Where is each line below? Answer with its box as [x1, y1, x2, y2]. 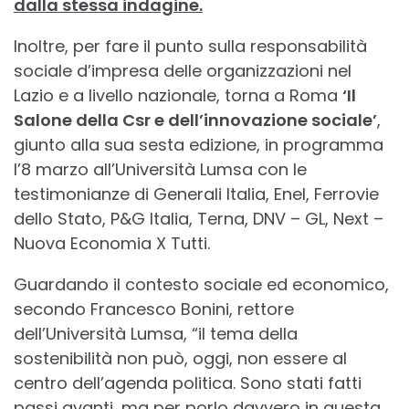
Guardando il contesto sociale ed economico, [14, 272, 389, 296]
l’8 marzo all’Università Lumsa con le [14, 157, 307, 181]
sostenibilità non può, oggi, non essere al [14, 346, 347, 370]
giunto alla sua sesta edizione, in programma [14, 132, 383, 156]
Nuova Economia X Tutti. [14, 231, 210, 255]
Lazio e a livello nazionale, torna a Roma [14, 83, 342, 107]
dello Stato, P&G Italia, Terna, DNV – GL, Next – [14, 206, 383, 230]
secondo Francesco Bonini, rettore [14, 297, 294, 320]
